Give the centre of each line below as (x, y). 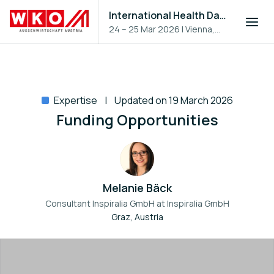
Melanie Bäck (137, 188)
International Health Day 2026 (223, 15)
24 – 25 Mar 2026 (145, 29)
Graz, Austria (137, 217)
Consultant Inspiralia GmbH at (106, 203)
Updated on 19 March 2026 (173, 100)
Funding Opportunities (137, 120)
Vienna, (200, 29)
